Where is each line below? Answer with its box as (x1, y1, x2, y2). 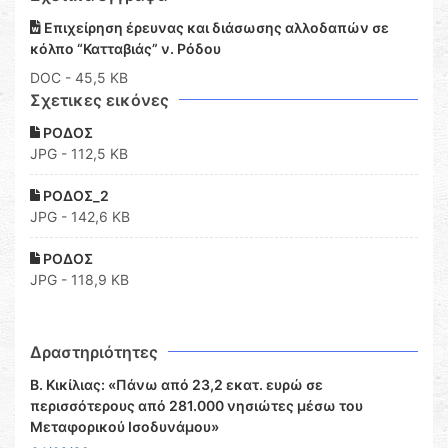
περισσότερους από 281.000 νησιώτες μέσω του (30, 397, 363, 415)
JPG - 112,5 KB (30, 145, 128, 163)
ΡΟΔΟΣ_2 (40, 187, 109, 205)
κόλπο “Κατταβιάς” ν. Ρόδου (30, 40, 221, 58)
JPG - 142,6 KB (30, 208, 130, 226)
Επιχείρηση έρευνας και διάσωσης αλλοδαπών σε (41, 19, 389, 37)
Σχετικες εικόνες (30, 90, 169, 111)
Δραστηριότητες (30, 342, 158, 363)
